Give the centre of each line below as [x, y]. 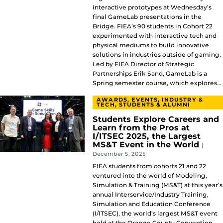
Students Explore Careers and [156, 119]
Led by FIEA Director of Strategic [143, 64]
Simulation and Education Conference [152, 204]
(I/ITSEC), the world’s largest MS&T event [155, 214]
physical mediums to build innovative [151, 45]
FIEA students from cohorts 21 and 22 [149, 166]
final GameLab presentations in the [147, 17]
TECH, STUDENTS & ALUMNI [144, 105]
